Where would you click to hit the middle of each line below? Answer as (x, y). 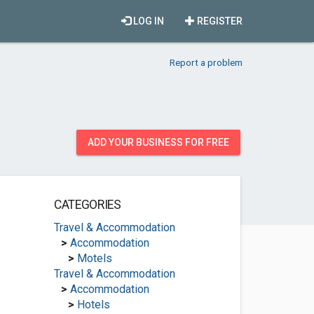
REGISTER (219, 21)
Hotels (93, 305)
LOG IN (148, 21)
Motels (94, 258)
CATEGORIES (87, 205)
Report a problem (206, 62)
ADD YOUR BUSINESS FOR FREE (158, 142)
